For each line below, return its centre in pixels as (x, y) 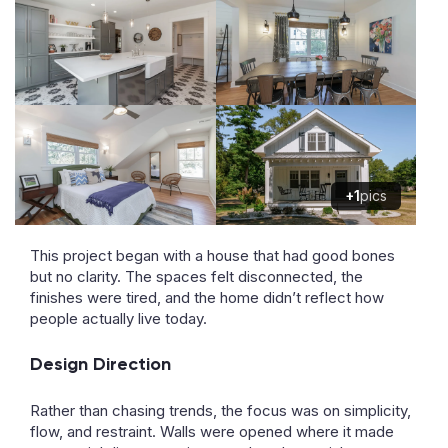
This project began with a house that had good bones (212, 255)
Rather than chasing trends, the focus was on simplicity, (220, 410)
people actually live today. (118, 318)
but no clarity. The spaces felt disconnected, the (196, 276)
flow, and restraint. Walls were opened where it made (212, 431)
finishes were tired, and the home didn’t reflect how (207, 297)
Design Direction (100, 364)
